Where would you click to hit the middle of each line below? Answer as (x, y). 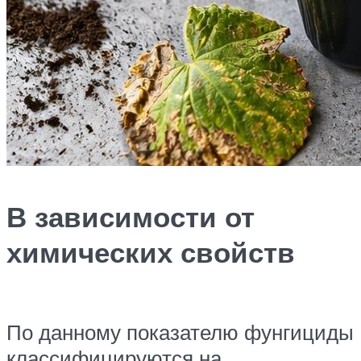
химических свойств (151, 253)
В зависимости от (131, 217)
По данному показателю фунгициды (180, 332)
